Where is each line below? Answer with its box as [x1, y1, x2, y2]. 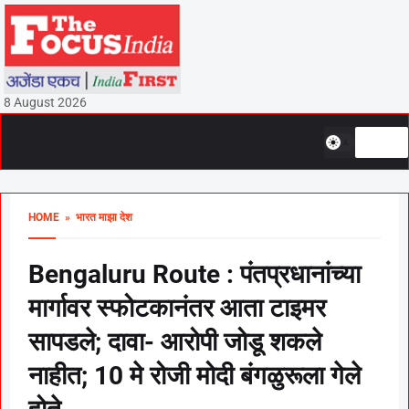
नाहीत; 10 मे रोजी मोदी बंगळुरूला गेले [28, 361, 361, 391]
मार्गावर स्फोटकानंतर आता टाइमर [28, 293, 326, 323]
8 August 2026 [3, 95, 87, 110]
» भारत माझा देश [59, 211, 132, 224]
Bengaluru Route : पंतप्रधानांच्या [28, 259, 361, 289]
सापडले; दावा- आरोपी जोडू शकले [28, 327, 321, 357]
